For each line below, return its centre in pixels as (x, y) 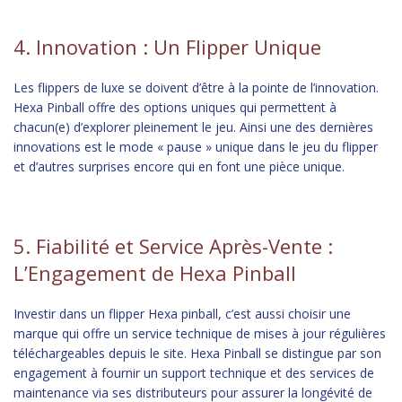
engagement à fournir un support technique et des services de (194, 373)
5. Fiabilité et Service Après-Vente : (173, 246)
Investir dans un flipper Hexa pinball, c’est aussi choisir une (182, 314)
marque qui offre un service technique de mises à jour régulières (200, 333)
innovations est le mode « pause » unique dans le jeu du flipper (196, 147)
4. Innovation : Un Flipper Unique (167, 47)
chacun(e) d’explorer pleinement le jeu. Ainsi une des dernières (193, 127)
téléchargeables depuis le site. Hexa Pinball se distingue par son (197, 353)
